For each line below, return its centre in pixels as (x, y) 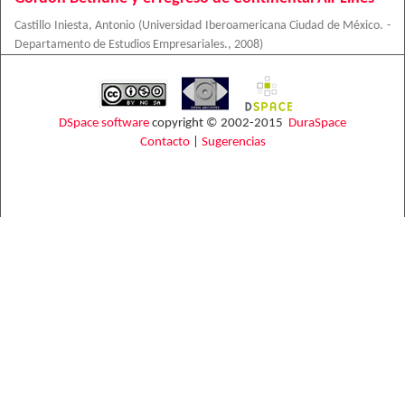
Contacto (165, 142)
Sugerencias (233, 142)
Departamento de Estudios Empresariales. (121, 45)
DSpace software (104, 123)
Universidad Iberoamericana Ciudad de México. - (266, 26)
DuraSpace (317, 123)
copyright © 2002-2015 (219, 123)
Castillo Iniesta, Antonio (75, 26)
